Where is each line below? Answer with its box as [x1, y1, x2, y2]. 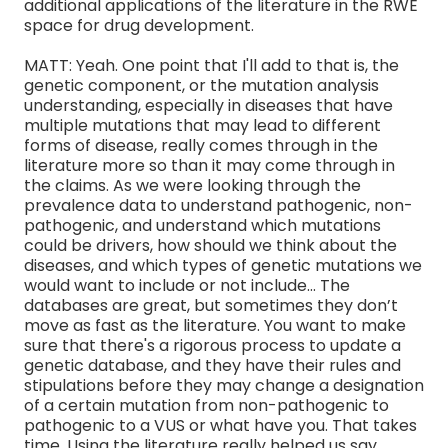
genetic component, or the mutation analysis [24, 73, 379, 97]
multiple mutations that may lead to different [24, 113, 381, 137]
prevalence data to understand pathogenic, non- [24, 193, 413, 217]
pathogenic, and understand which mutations [24, 213, 381, 237]
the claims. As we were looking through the [24, 173, 361, 197]
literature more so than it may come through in [24, 153, 395, 177]
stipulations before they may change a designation [24, 373, 424, 397]
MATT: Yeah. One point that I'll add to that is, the [24, 53, 399, 77]
